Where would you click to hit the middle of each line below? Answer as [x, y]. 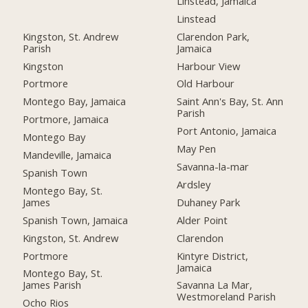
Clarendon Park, [213, 36]
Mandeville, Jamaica [67, 155]
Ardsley [194, 184]
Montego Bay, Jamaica [75, 101]
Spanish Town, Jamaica [76, 220]
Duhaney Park [209, 202]
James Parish [52, 285]
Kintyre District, [213, 255]
